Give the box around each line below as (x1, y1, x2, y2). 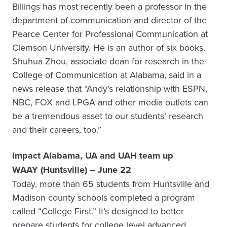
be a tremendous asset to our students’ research (12, 109, 203, 122)
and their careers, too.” (12, 123, 101, 136)
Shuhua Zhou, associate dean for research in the (12, 55, 204, 67)
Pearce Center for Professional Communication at (12, 27, 208, 40)
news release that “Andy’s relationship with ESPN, (12, 82, 207, 95)
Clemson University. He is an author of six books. (12, 41, 205, 54)
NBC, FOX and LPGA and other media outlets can (12, 96, 208, 108)
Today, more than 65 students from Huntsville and (12, 177, 209, 190)
